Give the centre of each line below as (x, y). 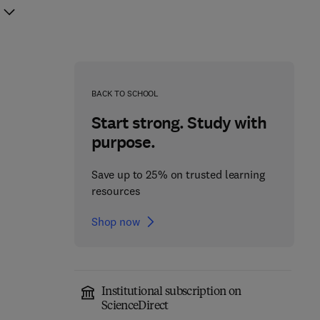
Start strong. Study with (179, 123)
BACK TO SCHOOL (125, 93)
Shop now (115, 221)
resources (116, 191)
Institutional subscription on (171, 292)
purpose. (123, 142)
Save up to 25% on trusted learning (178, 174)
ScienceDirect (135, 306)
